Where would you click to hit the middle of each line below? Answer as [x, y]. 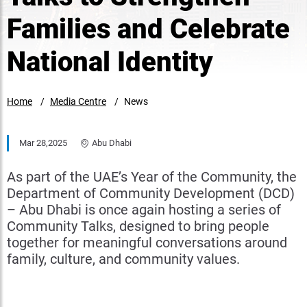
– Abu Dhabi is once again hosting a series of [144, 210]
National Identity [110, 62]
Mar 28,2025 [43, 143]
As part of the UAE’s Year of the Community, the [152, 177]
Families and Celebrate [148, 29]
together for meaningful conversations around [147, 243]
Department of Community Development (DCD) [151, 193]
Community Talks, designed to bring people [138, 226]
